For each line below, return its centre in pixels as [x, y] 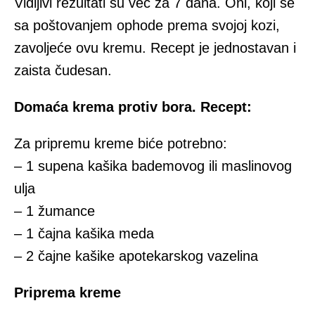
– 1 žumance [54, 211]
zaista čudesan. [63, 71]
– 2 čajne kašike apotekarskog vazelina [136, 256]
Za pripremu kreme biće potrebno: [121, 144]
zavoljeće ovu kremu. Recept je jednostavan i [155, 48]
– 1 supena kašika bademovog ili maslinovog [153, 166]
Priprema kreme [67, 293]
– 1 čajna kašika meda [84, 234]
